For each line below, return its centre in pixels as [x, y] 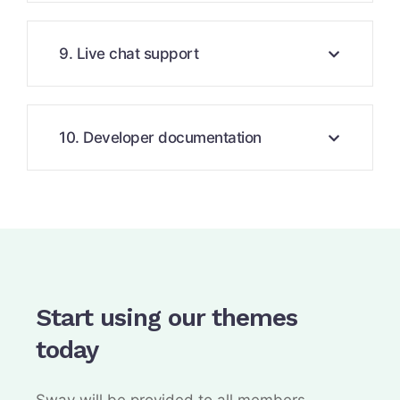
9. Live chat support [129, 54]
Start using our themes [167, 317]
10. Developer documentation [160, 137]
